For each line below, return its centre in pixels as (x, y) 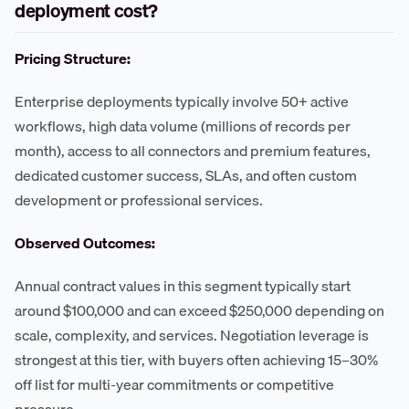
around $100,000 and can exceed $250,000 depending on (199, 311)
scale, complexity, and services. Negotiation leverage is (192, 336)
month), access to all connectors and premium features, (193, 151)
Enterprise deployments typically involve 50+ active (182, 102)
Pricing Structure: (73, 59)
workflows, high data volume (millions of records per (183, 126)
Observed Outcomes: (85, 243)
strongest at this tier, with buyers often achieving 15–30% (196, 360)
